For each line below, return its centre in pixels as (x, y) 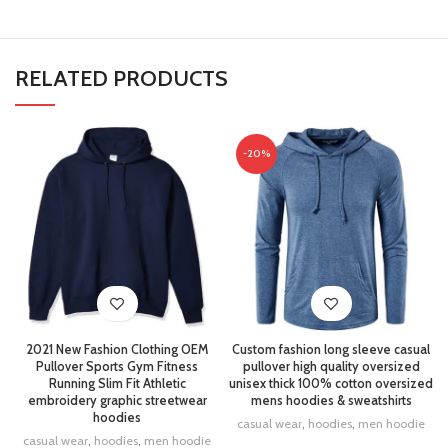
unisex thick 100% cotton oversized (331, 383)
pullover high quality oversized (331, 366)
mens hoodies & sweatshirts (331, 400)
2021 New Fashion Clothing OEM (117, 349)
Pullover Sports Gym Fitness (117, 366)
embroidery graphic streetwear (117, 400)
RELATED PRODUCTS (121, 78)
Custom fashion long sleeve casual (331, 349)
